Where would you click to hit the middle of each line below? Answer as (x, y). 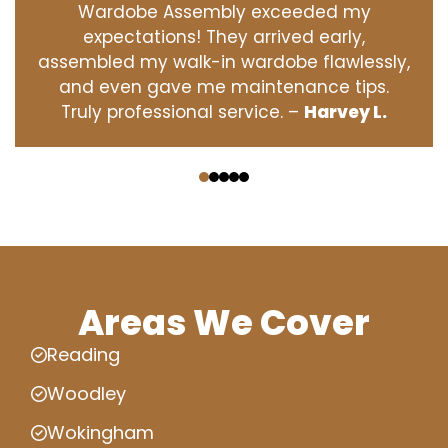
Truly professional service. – (182, 112)
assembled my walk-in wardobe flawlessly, (224, 62)
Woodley (86, 393)
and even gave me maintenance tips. (224, 87)
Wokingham (100, 432)
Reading (83, 354)
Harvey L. (345, 112)
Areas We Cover (224, 322)
